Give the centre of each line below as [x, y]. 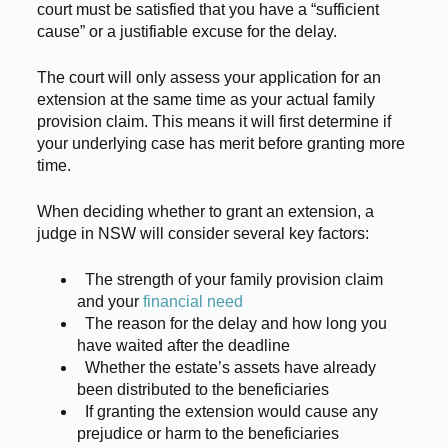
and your [109, 302]
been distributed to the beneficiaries [202, 390]
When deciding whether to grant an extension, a [205, 212]
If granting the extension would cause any [227, 412]
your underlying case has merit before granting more [220, 144]
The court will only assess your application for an [208, 78]
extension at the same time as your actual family [205, 100]
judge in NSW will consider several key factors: [202, 234]
